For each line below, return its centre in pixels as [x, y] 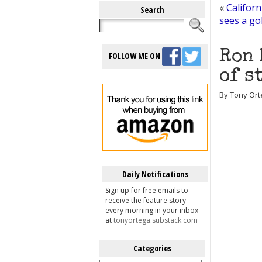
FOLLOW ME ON [135, 56]
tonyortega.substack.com [156, 220]
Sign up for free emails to [147, 190]
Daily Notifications [155, 174]
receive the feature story [146, 200]
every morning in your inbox [152, 210]
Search [152, 10]
